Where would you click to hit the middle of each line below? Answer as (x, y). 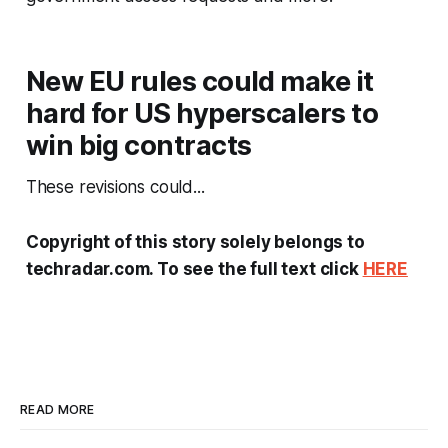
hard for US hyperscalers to (202, 113)
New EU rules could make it (199, 81)
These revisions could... (115, 186)
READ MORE (57, 410)
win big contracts (138, 145)
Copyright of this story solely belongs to (195, 241)
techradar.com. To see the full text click (194, 268)
